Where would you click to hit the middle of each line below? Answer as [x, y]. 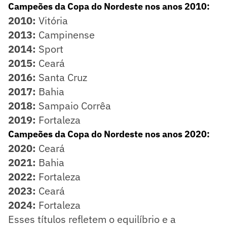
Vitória [52, 20]
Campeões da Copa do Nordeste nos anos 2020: [109, 134]
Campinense [65, 34]
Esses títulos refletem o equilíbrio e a [92, 219]
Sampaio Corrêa [73, 105]
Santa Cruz [62, 77]
